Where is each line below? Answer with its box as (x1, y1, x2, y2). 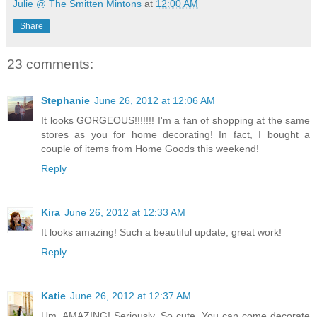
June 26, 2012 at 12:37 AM (70, 290, 191, 302)
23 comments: (7, 56, 93, 71)
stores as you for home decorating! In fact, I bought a (41, 129, 310, 141)
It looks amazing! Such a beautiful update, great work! (41, 226, 282, 238)
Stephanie (41, 95, 90, 107)
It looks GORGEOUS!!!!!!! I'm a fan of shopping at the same (41, 115, 310, 127)
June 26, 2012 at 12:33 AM (64, 207, 185, 219)
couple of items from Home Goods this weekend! (41, 143, 259, 155)
